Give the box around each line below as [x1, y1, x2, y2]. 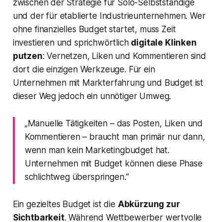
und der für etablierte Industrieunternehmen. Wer [12, 11, 206, 21]
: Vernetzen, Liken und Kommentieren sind [42, 51, 206, 61]
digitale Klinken [131, 38, 197, 48]
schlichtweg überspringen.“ [24, 172, 129, 182]
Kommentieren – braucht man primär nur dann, [24, 132, 205, 142]
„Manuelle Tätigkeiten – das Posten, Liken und [24, 118, 203, 129]
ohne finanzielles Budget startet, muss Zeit [12, 24, 176, 35]
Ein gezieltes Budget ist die [12, 199, 118, 210]
